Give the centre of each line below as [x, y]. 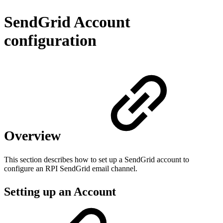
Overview [34, 136]
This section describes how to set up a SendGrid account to [97, 160]
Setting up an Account [61, 192]
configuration [50, 41]
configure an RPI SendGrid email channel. [71, 169]
